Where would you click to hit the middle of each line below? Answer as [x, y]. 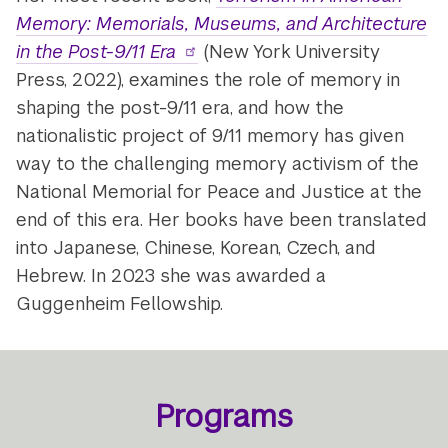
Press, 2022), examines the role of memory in [208, 80]
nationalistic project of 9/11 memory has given [210, 136]
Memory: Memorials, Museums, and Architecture [222, 24]
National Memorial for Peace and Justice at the [219, 192]
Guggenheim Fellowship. [120, 304]
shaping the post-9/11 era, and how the [180, 108]
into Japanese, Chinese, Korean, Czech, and [196, 248]
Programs [224, 417]
